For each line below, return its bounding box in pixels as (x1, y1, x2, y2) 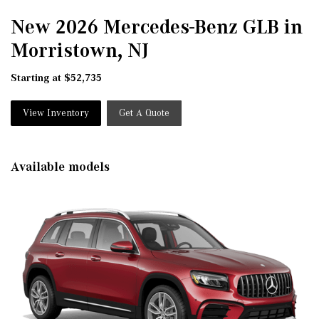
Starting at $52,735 (11, 71, 102, 83)
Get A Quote (119, 107, 169, 118)
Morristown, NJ (11, 38, 149, 61)
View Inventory (23, 107, 89, 118)
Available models (11, 159, 110, 174)
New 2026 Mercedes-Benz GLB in (11, 15, 303, 38)
